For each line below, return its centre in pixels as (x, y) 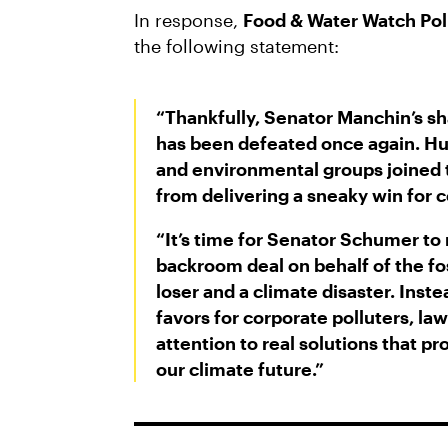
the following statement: (236, 46)
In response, (188, 20)
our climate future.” (240, 369)
